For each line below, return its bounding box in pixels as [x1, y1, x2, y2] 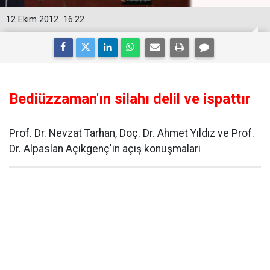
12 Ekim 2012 [6, 14, 58, 25]
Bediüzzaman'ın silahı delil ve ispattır [9, 90, 251, 107]
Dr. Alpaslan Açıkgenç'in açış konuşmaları [9, 143, 201, 155]
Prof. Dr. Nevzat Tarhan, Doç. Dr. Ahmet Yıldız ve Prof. [9, 127, 254, 139]
